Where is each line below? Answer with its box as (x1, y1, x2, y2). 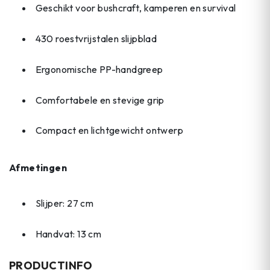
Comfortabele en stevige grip (35, 93, 165, 106)
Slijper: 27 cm (35, 197, 94, 210)
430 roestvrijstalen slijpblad (35, 32, 157, 45)
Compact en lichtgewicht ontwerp (35, 124, 183, 137)
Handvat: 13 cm (35, 228, 102, 240)
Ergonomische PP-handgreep (35, 63, 163, 75)
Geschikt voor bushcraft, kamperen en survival (35, 2, 236, 14)
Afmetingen (9, 161, 67, 174)
